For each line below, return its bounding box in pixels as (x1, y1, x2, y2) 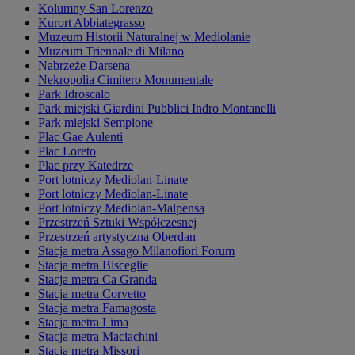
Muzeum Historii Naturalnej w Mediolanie (38, 30, 250, 44)
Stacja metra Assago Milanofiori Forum (38, 244, 235, 258)
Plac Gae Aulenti (38, 130, 123, 144)
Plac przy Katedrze (38, 158, 133, 173)
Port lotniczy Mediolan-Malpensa (38, 201, 204, 216)
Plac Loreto (38, 144, 96, 158)
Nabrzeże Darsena (38, 59, 130, 73)
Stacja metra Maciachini (38, 330, 158, 344)
